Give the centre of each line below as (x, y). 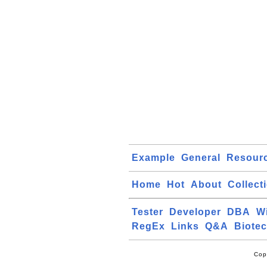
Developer (195, 212)
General (201, 158)
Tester (148, 212)
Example (153, 158)
